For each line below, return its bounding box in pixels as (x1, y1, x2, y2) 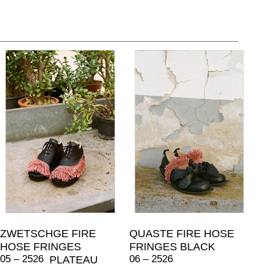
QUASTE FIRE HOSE (129, 227, 234, 240)
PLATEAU (49, 253, 98, 266)
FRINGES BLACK (129, 240, 215, 253)
